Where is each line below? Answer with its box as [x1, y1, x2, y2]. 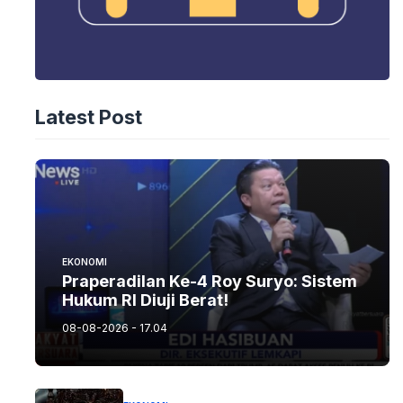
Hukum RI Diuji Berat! [61, 291, 228, 310]
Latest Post [34, 105, 142, 130]
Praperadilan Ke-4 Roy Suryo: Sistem [61, 272, 357, 291]
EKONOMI [61, 256, 107, 268]
